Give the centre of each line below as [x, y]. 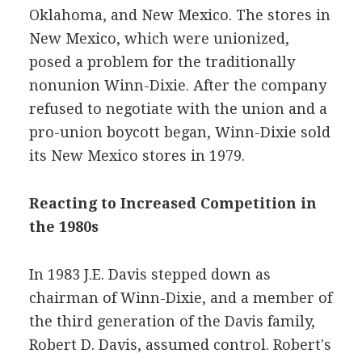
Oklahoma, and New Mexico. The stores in [179, 15]
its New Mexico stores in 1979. [137, 155]
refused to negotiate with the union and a [178, 108]
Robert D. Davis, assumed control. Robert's [180, 344]
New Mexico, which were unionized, [159, 38]
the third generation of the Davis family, [172, 321]
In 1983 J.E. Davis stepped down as [149, 274]
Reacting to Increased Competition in [173, 203]
